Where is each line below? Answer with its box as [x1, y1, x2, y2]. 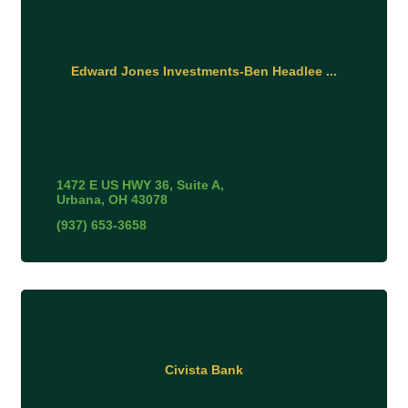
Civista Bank [165, 362, 243, 378]
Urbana [56, 191, 101, 207]
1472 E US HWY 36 [56, 177, 169, 192]
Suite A [176, 177, 220, 192]
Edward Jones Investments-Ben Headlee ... [71, 64, 337, 79]
